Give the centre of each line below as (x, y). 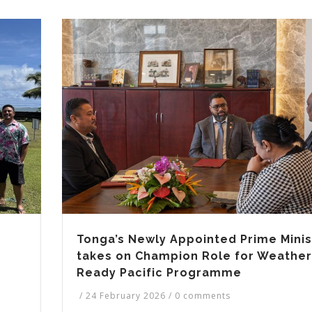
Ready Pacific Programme (159, 273)
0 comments (203, 296)
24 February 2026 (127, 296)
